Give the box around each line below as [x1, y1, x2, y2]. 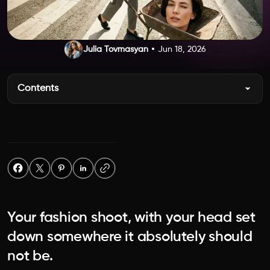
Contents [17, 84, 58, 93]
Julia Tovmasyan [83, 45, 148, 54]
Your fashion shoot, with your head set [7, 210, 256, 225]
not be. [7, 249, 53, 263]
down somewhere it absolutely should [7, 230, 253, 244]
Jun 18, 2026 [158, 45, 206, 54]
